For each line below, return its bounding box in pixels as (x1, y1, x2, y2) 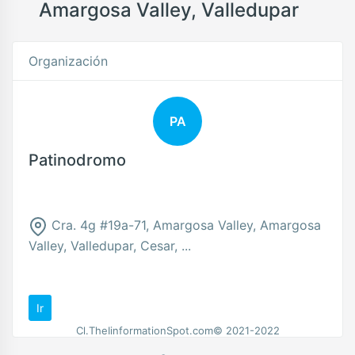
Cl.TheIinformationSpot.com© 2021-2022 (75, 324, 280, 337)
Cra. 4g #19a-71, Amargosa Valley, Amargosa (48, 217, 321, 233)
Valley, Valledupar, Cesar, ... (29, 237, 191, 254)
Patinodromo (29, 151, 126, 170)
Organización (29, 53, 108, 69)
